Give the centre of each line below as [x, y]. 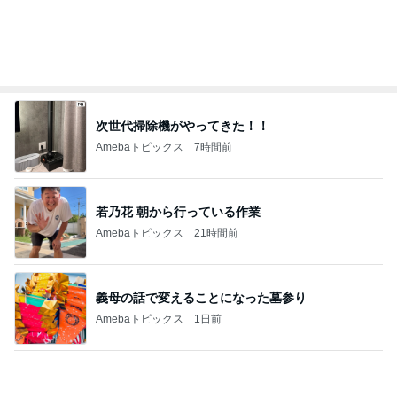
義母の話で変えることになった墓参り [201, 297]
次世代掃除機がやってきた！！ [183, 125]
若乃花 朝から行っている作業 [178, 211]
